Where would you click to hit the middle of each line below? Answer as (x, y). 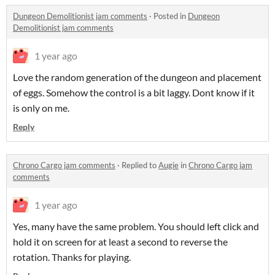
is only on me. (41, 108)
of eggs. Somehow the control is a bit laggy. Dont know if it (134, 93)
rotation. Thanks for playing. (72, 257)
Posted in (171, 16)
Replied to (140, 165)
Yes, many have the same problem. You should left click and (136, 227)
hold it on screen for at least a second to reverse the (120, 242)
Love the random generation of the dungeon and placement (137, 77)
